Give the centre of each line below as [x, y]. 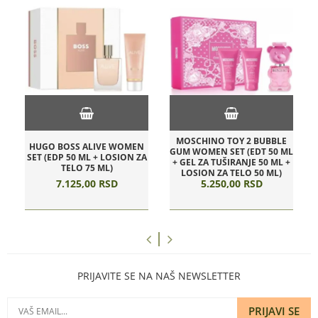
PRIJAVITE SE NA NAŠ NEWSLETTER [159, 276]
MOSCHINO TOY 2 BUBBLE [231, 141]
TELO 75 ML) [87, 168]
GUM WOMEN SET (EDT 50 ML [231, 152]
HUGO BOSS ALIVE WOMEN [87, 146]
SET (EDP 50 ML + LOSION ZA [87, 157]
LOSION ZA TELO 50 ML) [231, 173]
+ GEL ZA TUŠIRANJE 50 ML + [231, 162]
